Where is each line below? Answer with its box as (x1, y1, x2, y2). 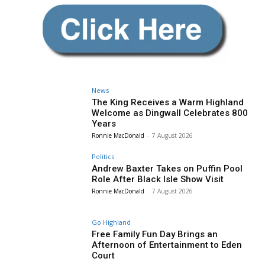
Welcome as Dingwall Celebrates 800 (92, 107, 248, 118)
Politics (92, 151, 115, 161)
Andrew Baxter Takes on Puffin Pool (92, 163, 243, 174)
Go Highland (92, 218, 131, 227)
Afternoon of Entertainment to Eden (92, 240, 243, 251)
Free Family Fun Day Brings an (92, 229, 218, 240)
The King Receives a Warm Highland (92, 96, 244, 108)
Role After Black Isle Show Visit (92, 173, 224, 185)
